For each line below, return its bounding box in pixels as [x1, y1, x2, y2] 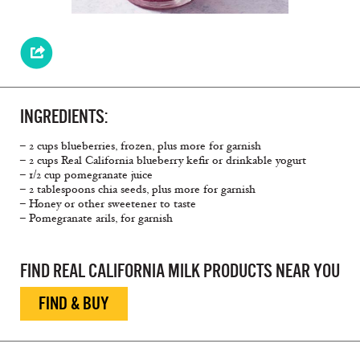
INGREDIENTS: [20, 106, 108, 128]
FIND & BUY [39, 293, 109, 314]
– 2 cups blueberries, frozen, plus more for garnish [20, 139, 261, 153]
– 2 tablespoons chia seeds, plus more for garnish [20, 182, 256, 197]
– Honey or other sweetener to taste [20, 197, 196, 211]
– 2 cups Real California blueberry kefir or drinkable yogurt [20, 153, 306, 168]
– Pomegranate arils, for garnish [20, 211, 173, 226]
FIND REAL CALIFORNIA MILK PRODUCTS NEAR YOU [20, 260, 340, 282]
